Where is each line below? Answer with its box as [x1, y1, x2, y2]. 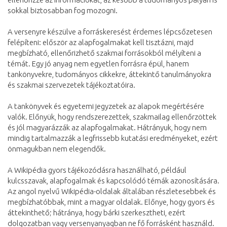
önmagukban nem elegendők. [8, 144, 106, 153]
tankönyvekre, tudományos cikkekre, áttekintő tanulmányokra [8, 69, 211, 79]
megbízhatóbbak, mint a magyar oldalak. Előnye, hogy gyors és [8, 197, 215, 206]
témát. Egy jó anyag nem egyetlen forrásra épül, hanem [8, 59, 189, 68]
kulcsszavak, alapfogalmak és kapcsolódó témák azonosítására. [8, 176, 219, 185]
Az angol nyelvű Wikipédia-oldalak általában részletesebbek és [8, 186, 216, 196]
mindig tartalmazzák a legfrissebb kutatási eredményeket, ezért [8, 133, 218, 142]
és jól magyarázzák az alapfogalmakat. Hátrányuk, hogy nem [8, 123, 207, 132]
